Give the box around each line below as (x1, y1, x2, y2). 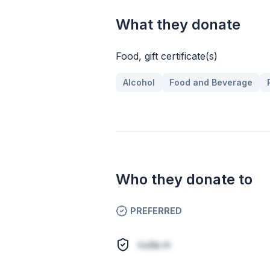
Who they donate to (116, 171, 253, 188)
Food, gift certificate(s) (116, 50, 218, 62)
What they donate (116, 16, 240, 33)
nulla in (137, 239, 171, 251)
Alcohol (123, 77, 155, 87)
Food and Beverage (169, 77, 253, 87)
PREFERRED (130, 206, 182, 216)
